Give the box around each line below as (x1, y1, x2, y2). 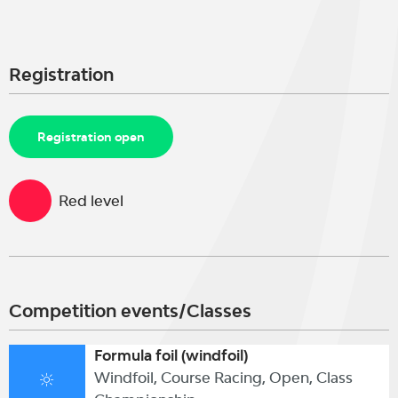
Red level (59, 191, 123, 210)
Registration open (37, 130, 145, 144)
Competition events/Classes (9, 300, 251, 322)
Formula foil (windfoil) (93, 346, 248, 364)
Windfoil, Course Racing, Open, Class (93, 369, 353, 386)
